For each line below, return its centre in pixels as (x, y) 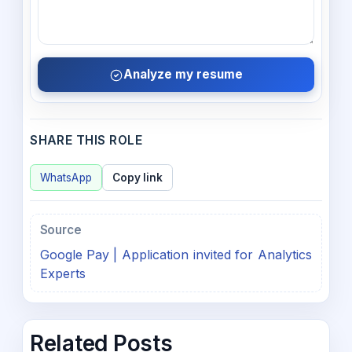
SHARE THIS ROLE (86, 141)
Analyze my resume (183, 75)
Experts (63, 274)
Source (60, 229)
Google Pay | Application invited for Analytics (176, 255)
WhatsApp (66, 177)
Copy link (137, 177)
